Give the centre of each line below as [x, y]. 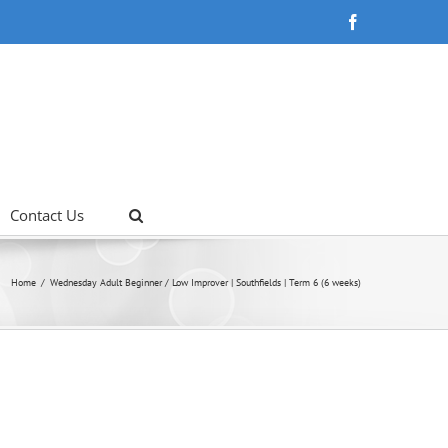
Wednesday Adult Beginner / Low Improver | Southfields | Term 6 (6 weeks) [205, 282]
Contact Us [47, 215]
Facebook [391, 21]
